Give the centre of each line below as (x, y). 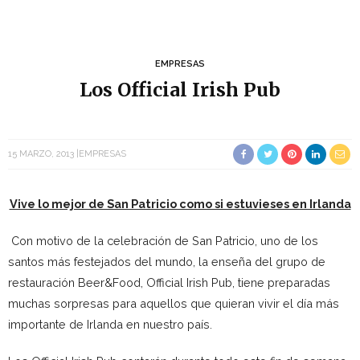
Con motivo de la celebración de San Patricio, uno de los (163, 241)
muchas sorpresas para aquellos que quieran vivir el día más (174, 303)
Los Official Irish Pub (180, 90)
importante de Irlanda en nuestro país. (110, 324)
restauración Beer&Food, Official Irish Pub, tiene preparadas (169, 282)
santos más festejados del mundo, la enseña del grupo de (167, 262)
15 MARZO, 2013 (41, 154)
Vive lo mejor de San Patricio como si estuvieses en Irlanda (180, 204)
